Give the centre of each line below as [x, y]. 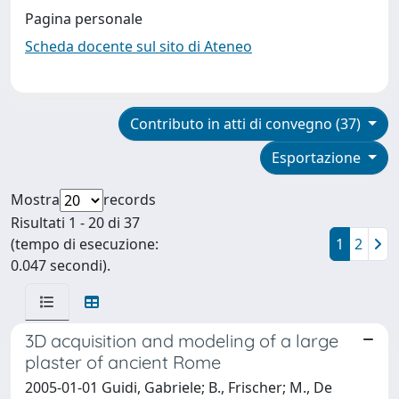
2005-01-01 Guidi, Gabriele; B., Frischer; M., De [179, 387]
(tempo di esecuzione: [85, 244]
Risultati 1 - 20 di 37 [75, 222]
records [130, 199]
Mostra [35, 199]
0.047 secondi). [61, 265]
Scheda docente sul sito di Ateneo [138, 46]
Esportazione [318, 157]
